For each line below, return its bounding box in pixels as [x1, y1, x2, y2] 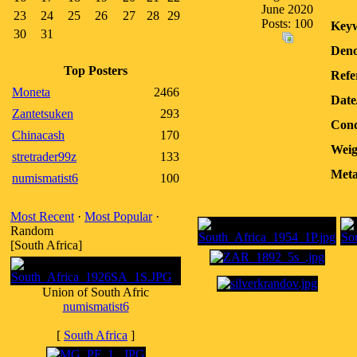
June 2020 [261, 2, 313, 16]
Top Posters [64, 64, 127, 77]
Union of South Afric [42, 285, 149, 299]
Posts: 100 [261, 17, 313, 30]
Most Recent [10, 210, 74, 223]
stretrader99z [12, 150, 76, 163]
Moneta [12, 85, 50, 99]
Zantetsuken [12, 107, 73, 120]
